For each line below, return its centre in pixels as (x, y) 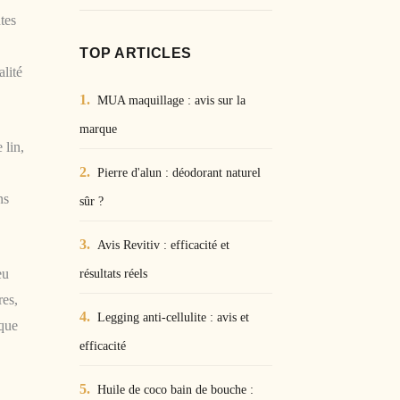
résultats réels (114, 273)
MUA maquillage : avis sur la (172, 100)
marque (99, 129)
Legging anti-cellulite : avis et (174, 317)
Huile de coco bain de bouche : (176, 389)
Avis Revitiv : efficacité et (164, 245)
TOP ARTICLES (136, 53)
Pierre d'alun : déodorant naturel (179, 172)
